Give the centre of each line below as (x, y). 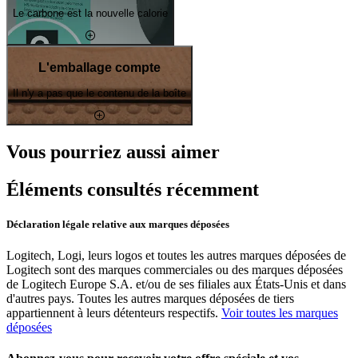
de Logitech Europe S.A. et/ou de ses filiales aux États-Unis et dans (176, 284)
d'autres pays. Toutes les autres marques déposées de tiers (150, 299)
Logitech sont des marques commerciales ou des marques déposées (175, 270)
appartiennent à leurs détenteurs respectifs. (114, 313)
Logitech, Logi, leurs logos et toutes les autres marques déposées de (176, 256)
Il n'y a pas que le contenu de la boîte (99, 93)
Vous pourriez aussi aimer (113, 151)
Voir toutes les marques (280, 313)
